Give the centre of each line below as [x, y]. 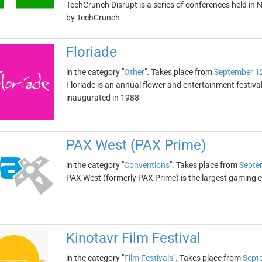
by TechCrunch [93, 18]
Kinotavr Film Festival [133, 238]
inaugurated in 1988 [102, 98]
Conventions [146, 165]
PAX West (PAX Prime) [136, 145]
